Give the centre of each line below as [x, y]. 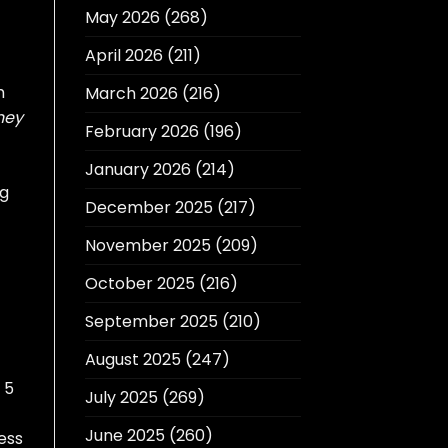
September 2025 [151, 322]
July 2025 [121, 398]
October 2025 [139, 284]
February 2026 [141, 132]
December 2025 [148, 208]
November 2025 [147, 246]
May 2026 [122, 18]
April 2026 [123, 56]
